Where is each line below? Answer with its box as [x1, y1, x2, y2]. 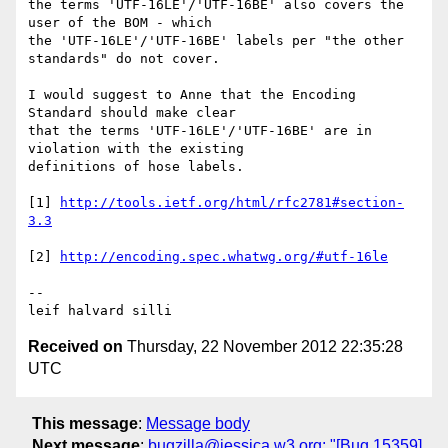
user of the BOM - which [28, 15, 220, 31]
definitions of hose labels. [28, 159, 244, 175]
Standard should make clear [28, 105, 244, 121]
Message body [146, 414, 250, 432]
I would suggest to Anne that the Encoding [28, 87, 356, 103]
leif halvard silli [28, 303, 172, 319]
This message [32, 414, 138, 432]
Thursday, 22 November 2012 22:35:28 [123, 338, 403, 356]
